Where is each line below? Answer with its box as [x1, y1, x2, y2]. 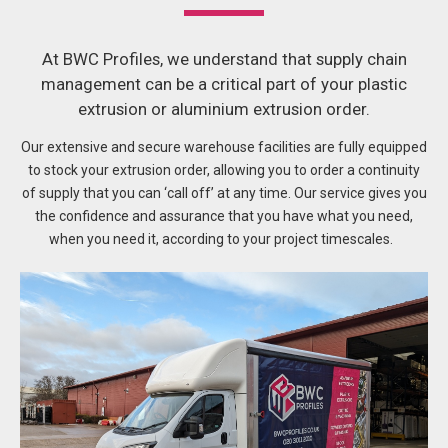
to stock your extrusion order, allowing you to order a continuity [28, 162, 420, 179]
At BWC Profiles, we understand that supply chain [41, 49, 407, 70]
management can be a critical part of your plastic [41, 74, 407, 95]
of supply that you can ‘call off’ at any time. [21, 185, 294, 202]
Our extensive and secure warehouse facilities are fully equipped [21, 139, 427, 156]
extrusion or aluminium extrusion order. [78, 99, 370, 120]
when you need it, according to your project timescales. [49, 231, 396, 248]
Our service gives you [293, 185, 427, 202]
